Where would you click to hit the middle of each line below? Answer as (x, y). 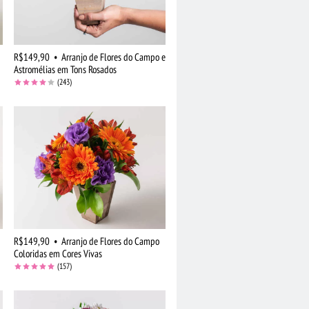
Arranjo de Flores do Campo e (113, 57)
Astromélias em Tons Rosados (65, 70)
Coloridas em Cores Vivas (58, 253)
